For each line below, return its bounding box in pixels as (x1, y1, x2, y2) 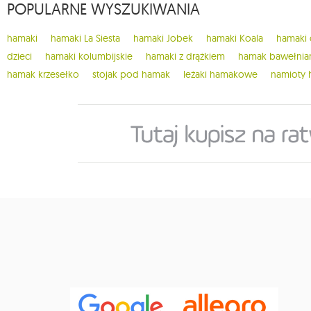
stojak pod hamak (92, 68, 170, 81)
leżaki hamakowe (183, 68, 258, 81)
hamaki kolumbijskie (45, 50, 133, 63)
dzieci (7, 50, 32, 63)
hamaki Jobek (133, 32, 193, 45)
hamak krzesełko (7, 68, 79, 81)
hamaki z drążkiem (146, 50, 225, 63)
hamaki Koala (206, 32, 263, 45)
